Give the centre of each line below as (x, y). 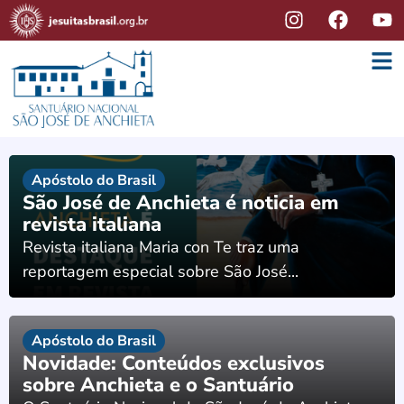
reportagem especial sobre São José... (161, 271)
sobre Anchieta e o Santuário (158, 385)
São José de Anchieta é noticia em (181, 202)
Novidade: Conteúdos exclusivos (174, 363)
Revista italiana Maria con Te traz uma (161, 247)
